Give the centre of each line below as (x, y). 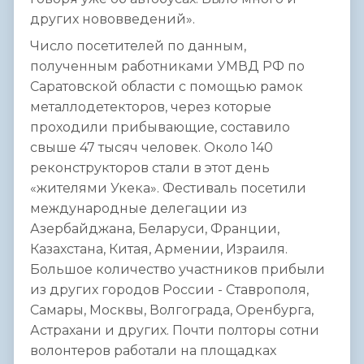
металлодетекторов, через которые (151, 107)
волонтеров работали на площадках (153, 351)
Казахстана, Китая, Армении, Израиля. (159, 249)
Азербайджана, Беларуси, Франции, (155, 229)
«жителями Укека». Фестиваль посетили (168, 188)
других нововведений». (113, 19)
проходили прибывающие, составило (160, 128)
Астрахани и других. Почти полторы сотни (175, 331)
